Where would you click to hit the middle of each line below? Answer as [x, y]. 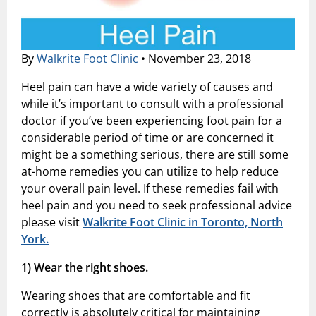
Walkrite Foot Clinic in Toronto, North [183, 223]
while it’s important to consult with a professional [152, 104]
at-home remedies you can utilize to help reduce [150, 172]
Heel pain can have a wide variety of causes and [147, 87]
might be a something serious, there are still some [155, 155]
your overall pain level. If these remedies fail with [150, 189]
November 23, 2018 [198, 59]
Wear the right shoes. [91, 268]
